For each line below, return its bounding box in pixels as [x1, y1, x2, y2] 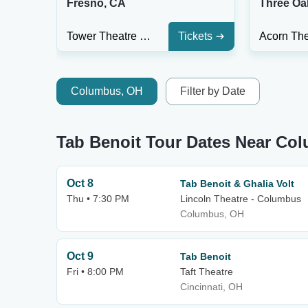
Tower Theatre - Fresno [140, 30, 151, 42]
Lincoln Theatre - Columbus [180, 193, 301, 204]
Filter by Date [180, 85, 245, 97]
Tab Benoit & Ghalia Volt [180, 178, 294, 189]
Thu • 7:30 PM [67, 193, 129, 204]
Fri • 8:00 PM [67, 266, 124, 277]
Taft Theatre [180, 266, 233, 277]
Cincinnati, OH [180, 281, 243, 292]
